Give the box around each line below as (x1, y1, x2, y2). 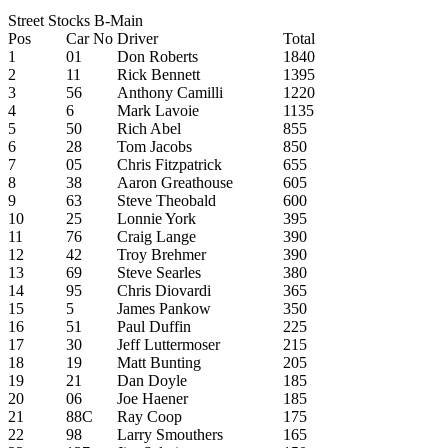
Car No (66, 29, 113, 47)
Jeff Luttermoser (117, 335, 220, 353)
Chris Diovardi (117, 281, 211, 299)
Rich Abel (117, 119, 181, 137)
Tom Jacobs (117, 137, 192, 155)
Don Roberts (117, 47, 198, 65)
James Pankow (117, 299, 211, 317)
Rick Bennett (117, 65, 200, 83)
